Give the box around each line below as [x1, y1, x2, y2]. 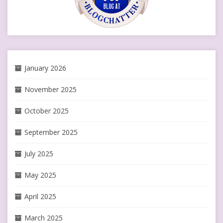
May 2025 [24, 170, 56, 180]
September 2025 [24, 127, 78, 137]
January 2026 [24, 63, 66, 73]
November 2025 [24, 85, 77, 95]
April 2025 [24, 192, 56, 202]
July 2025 [24, 149, 53, 159]
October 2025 [24, 106, 69, 116]
